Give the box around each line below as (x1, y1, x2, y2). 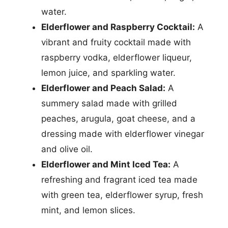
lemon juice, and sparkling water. (41, 68, 176, 78)
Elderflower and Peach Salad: (41, 83, 165, 93)
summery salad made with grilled (41, 98, 177, 108)
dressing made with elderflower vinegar (41, 129, 204, 139)
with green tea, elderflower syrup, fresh (41, 190, 203, 200)
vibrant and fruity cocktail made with (41, 37, 191, 47)
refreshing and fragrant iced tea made (41, 175, 197, 185)
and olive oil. (41, 144, 93, 154)
